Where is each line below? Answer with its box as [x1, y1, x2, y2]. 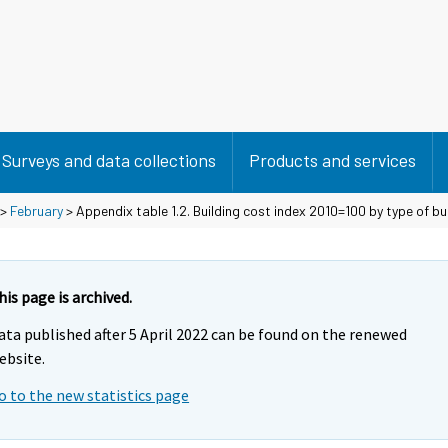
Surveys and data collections [2, 149, 216, 171]
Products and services [249, 149, 416, 171]
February [10, 201, 63, 219]
